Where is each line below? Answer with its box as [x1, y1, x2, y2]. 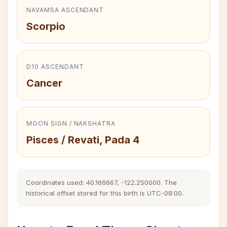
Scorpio [26, 20, 65, 32]
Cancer [26, 77, 62, 89]
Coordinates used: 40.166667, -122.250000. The [26, 178, 177, 186]
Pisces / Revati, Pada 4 [26, 134, 139, 146]
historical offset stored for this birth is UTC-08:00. [26, 189, 183, 197]
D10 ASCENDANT [26, 63, 84, 70]
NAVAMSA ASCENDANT [26, 6, 104, 14]
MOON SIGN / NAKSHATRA [26, 120, 116, 127]
